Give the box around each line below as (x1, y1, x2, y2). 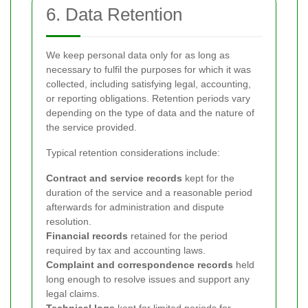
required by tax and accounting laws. (46, 245, 206, 256)
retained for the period (128, 230, 228, 241)
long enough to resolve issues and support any (46, 274, 250, 285)
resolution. (46, 216, 91, 227)
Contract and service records (46, 173, 182, 184)
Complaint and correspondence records (46, 259, 233, 270)
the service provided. (46, 122, 137, 133)
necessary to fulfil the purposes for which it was (46, 64, 251, 75)
